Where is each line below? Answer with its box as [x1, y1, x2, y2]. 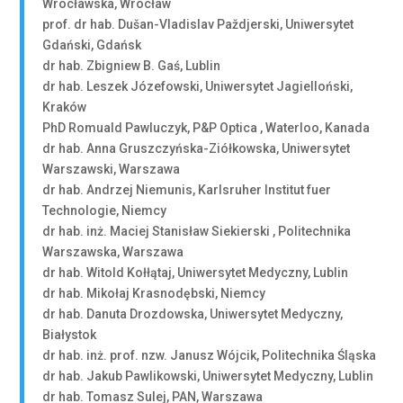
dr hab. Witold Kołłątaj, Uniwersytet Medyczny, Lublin [42, 265, 349, 280]
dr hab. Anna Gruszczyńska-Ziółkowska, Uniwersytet [42, 141, 351, 156]
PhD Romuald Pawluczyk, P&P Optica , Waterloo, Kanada [42, 121, 371, 135]
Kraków [42, 100, 87, 114]
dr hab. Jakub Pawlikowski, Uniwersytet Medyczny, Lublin [42, 369, 374, 383]
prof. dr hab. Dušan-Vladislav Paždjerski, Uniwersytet [42, 17, 354, 31]
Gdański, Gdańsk [42, 38, 142, 52]
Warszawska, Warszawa [42, 245, 184, 259]
